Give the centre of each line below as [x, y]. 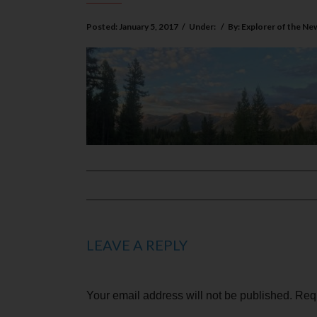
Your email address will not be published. [189, 295]
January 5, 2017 [149, 26]
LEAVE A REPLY [137, 244]
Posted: [103, 26]
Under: [203, 26]
